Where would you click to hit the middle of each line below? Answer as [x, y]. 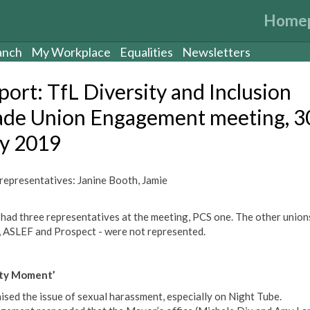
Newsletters [216, 52]
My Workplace [71, 52]
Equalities [146, 52]
